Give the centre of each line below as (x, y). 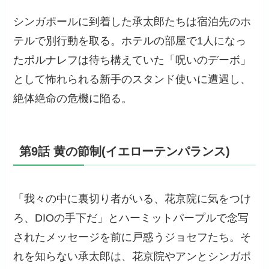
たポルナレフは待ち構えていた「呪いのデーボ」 (132, 60)
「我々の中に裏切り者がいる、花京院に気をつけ (132, 199)
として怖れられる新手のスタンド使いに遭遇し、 (132, 80)
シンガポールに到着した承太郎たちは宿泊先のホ (132, 22)
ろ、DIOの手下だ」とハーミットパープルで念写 (131, 218)
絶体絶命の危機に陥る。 (73, 99)
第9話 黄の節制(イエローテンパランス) (125, 152)
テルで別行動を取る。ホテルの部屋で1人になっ (130, 41)
